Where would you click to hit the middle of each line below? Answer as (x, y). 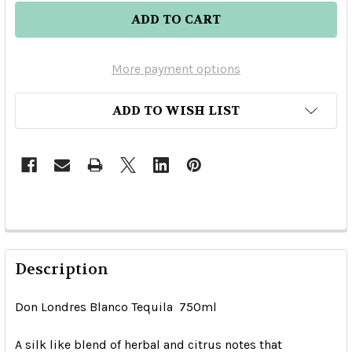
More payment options (176, 69)
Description (62, 269)
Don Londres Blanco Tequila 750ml (116, 307)
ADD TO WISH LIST (176, 111)
